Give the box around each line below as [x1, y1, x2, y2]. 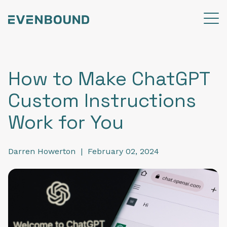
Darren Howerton [8, 146, 75, 156]
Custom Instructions [8, 88, 196, 113]
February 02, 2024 [88, 146, 159, 156]
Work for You [8, 110, 124, 135]
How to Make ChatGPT [8, 66, 210, 91]
